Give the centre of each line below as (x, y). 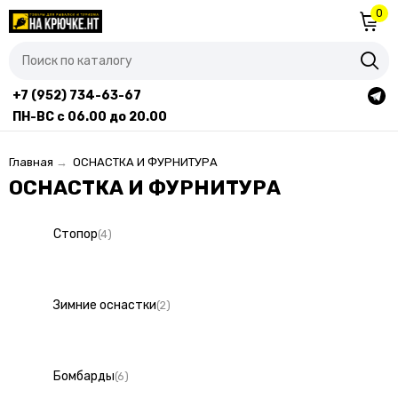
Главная (31, 162)
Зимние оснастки (104, 306)
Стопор (75, 235)
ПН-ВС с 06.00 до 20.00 (90, 117)
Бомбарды (84, 377)
